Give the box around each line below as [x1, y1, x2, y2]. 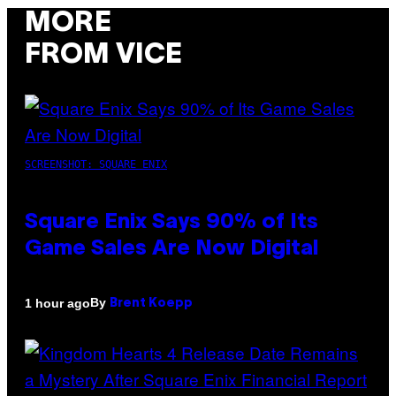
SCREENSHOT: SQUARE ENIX [25, 158, 167, 171]
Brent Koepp [110, 298, 193, 310]
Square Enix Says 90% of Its [25, 213, 318, 233]
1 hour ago [25, 295, 90, 310]
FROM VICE [25, 42, 182, 68]
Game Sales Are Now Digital [25, 240, 318, 260]
